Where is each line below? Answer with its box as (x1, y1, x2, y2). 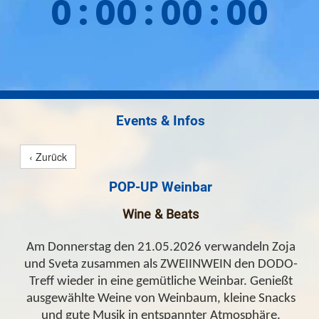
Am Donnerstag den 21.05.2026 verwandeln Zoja (26, 240, 296, 254)
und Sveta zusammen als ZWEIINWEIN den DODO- (23, 257, 298, 271)
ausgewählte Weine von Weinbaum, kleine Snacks (26, 291, 296, 305)
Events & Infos (116, 113, 206, 130)
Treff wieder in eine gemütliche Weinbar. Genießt (28, 274, 293, 288)
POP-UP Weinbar (109, 179, 213, 196)
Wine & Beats (122, 205, 199, 226)
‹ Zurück (28, 150, 67, 164)
